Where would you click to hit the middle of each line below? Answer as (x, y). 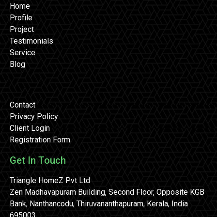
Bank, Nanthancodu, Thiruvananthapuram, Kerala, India (99, 203)
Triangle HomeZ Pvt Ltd (50, 180)
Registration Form (40, 139)
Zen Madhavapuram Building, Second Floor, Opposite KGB (107, 192)
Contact (23, 105)
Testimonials (31, 41)
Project (22, 29)
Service (23, 52)
